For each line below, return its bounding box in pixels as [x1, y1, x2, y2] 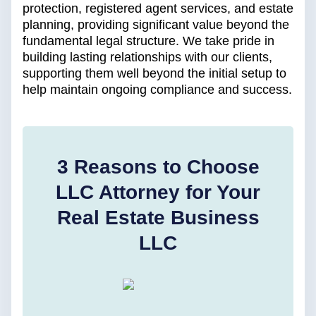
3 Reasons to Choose [56, 156, 260, 178]
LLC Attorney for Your [56, 181, 260, 204]
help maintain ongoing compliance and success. [23, 83, 292, 97]
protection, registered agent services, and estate [23, 1, 293, 16]
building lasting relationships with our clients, [23, 50, 272, 65]
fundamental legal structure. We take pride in [23, 34, 274, 49]
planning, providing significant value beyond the [23, 18, 289, 32]
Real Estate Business [56, 207, 260, 229]
